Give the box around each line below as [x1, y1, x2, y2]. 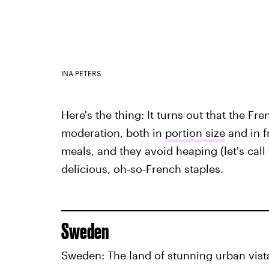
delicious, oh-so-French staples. [61, 162, 223, 176]
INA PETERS [61, 69, 101, 78]
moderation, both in [61, 126, 165, 140]
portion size [165, 126, 225, 140]
